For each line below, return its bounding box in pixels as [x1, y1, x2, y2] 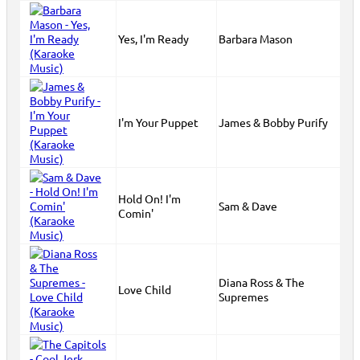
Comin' [118, 206, 153, 220]
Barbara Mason [219, 31, 292, 46]
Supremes [219, 289, 268, 304]
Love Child [118, 282, 171, 297]
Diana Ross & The [219, 275, 305, 289]
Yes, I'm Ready [118, 31, 189, 46]
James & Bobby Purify [219, 115, 328, 129]
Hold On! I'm [118, 191, 181, 206]
